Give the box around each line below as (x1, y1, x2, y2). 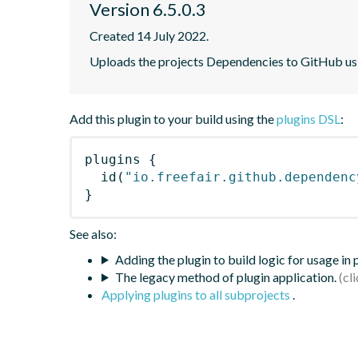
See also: (70, 225, 117, 241)
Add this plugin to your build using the (70, 110, 276, 126)
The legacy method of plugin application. (114, 268, 336, 284)
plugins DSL (276, 110, 340, 126)
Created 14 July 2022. (89, 27, 209, 43)
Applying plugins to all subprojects (101, 286, 292, 302)
